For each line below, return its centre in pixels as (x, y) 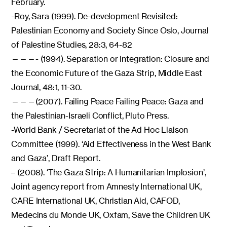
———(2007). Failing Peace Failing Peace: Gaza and (108, 101)
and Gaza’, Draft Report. (56, 158)
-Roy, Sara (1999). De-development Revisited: (94, 16)
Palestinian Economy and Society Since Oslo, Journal (110, 30)
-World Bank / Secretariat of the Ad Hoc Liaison (100, 129)
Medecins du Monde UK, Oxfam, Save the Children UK (111, 215)
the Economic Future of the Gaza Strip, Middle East (107, 73)
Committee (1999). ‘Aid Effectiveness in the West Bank (111, 144)
